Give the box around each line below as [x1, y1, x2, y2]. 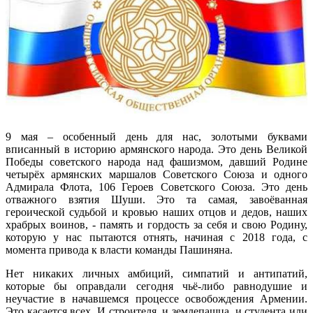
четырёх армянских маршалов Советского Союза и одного [6, 168, 307, 180]
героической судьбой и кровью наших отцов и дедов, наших [6, 205, 307, 218]
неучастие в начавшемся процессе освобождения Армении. [6, 292, 307, 305]
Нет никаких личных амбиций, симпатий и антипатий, [6, 267, 307, 279]
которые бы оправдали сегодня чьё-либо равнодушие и [6, 279, 307, 292]
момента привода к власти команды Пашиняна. [6, 243, 233, 256]
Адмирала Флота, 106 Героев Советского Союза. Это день [6, 180, 307, 193]
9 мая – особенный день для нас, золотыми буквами [6, 130, 307, 143]
